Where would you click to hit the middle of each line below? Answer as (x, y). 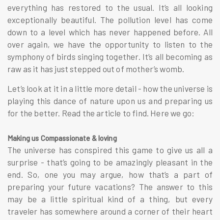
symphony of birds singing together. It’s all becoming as (110, 56)
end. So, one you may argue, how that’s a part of (110, 174)
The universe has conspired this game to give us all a (110, 150)
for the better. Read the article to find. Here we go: (101, 113)
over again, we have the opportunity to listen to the (110, 44)
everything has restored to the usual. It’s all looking (110, 7)
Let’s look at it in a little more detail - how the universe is (110, 88)
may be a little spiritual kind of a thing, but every (110, 199)
